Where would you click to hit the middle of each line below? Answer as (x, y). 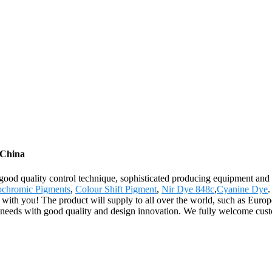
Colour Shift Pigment (116, 189)
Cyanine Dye (242, 189)
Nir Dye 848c (188, 189)
